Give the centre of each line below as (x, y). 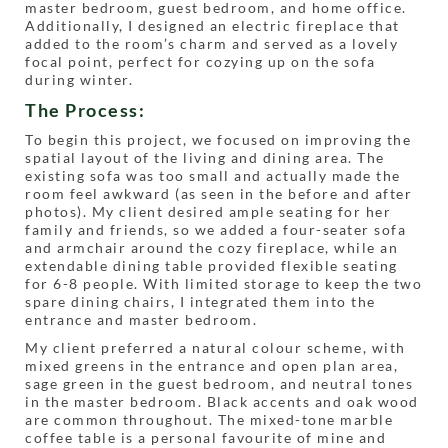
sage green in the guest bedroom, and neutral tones (219, 383)
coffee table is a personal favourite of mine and (205, 437)
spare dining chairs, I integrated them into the (200, 301)
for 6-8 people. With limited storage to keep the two (223, 283)
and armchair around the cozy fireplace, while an (211, 247)
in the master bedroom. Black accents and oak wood (222, 401)
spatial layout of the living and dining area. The (205, 157)
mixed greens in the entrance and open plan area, (211, 365)
